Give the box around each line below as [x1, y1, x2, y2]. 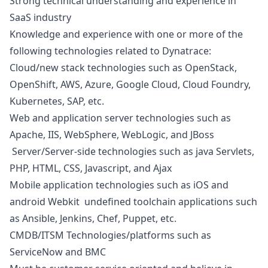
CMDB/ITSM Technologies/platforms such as [10, 229, 211, 242]
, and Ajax [129, 162, 176, 175]
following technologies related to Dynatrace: [10, 44, 211, 57]
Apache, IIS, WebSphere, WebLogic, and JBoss [10, 128, 214, 141]
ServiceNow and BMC [10, 245, 106, 258]
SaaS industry [10, 11, 71, 24]
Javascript [85, 162, 129, 175]
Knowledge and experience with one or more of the [10, 28, 243, 41]
